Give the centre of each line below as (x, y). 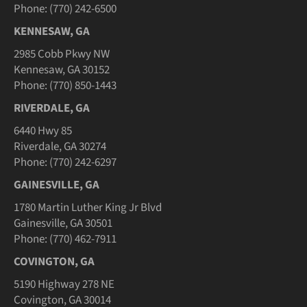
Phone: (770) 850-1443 (65, 86)
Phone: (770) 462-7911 (65, 240)
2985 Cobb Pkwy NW (62, 54)
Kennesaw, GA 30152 (62, 70)
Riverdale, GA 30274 (60, 147)
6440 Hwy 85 (43, 131)
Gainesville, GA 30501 (63, 224)
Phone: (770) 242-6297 (65, 163)
